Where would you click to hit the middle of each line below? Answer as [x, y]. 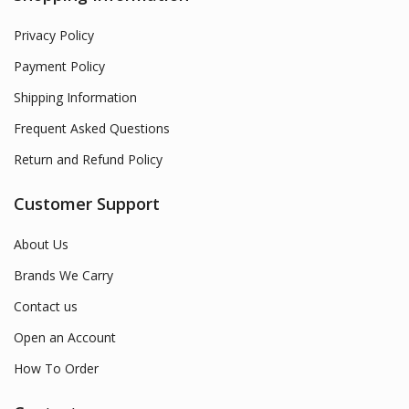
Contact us [46, 307]
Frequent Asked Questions [92, 129]
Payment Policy [59, 67]
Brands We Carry [63, 276]
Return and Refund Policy [88, 160]
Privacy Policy [54, 36]
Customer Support [87, 204]
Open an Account [65, 338]
